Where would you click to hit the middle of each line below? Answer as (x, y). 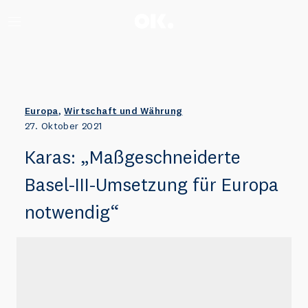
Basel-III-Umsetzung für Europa (152, 184)
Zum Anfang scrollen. (190, 12)
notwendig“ (72, 211)
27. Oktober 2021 (64, 126)
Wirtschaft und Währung (123, 111)
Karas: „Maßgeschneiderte (133, 156)
